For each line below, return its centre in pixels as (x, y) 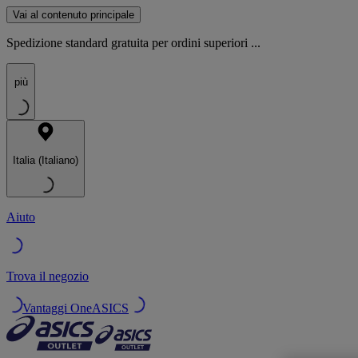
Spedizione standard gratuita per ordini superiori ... (133, 43)
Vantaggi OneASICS (76, 308)
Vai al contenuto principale (74, 15)
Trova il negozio (48, 276)
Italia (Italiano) (46, 160)
